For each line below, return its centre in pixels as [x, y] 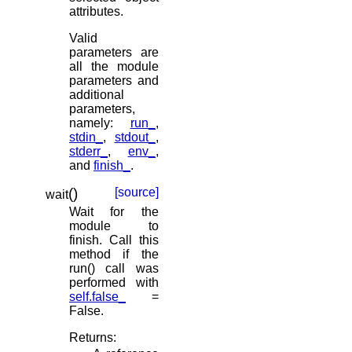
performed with [114, 282]
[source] [136, 192]
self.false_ [97, 296]
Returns [91, 337]
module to [114, 225]
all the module [114, 66]
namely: [100, 123]
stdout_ [135, 137]
